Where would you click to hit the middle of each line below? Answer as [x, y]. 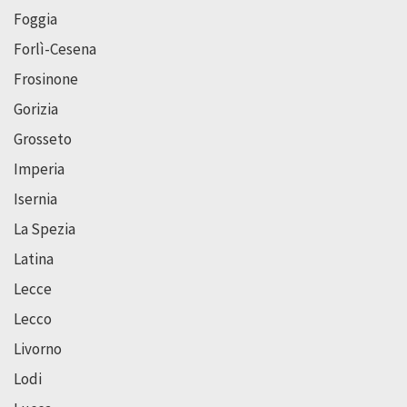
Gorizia [36, 109]
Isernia [35, 199]
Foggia [35, 19]
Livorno [38, 348]
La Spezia [45, 228]
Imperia [39, 169]
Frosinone [46, 79]
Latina [34, 258]
